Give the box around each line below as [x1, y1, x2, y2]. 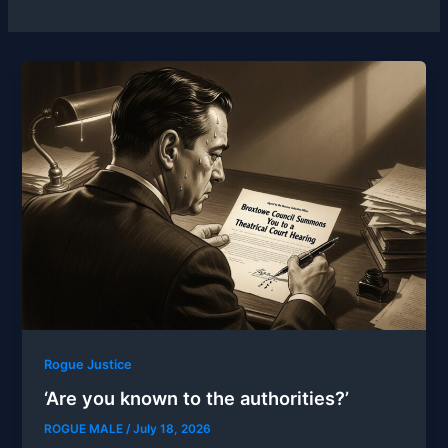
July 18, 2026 [133, 422, 212, 437]
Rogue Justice [44, 356, 133, 372]
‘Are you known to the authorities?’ [44, 387, 350, 410]
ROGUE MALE [44, 422, 127, 437]
